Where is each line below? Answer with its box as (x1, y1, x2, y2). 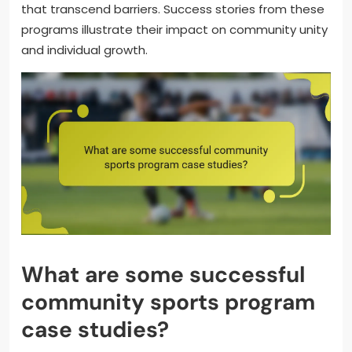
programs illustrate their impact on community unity (21, 20, 328, 38)
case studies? (21, 314, 169, 344)
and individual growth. (21, 41, 148, 58)
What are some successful (21, 259, 305, 289)
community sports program (21, 287, 315, 317)
